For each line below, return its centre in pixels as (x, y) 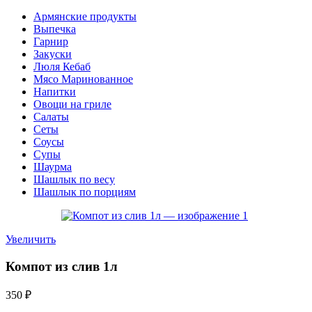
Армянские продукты (85, 16)
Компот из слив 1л (62, 266)
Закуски (53, 54)
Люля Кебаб (62, 67)
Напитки (55, 92)
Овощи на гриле (72, 104)
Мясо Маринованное (83, 79)
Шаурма (53, 167)
